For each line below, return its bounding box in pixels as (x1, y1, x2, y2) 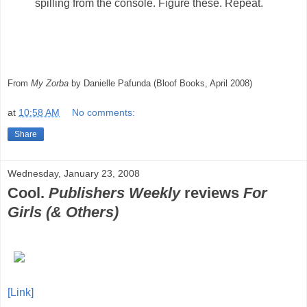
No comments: (72, 106, 136, 118)
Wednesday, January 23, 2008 (8, 167, 140, 179)
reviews (180, 184, 243, 201)
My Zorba (31, 77, 69, 88)
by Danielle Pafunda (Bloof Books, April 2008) (69, 77, 252, 88)
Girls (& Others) (8, 203, 119, 221)
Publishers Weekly (49, 184, 180, 201)
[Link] (8, 286, 34, 299)
